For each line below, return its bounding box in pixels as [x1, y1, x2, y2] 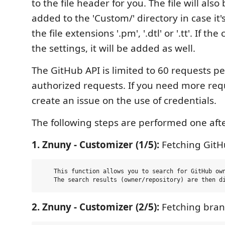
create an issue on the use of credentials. [32, 94, 216, 107]
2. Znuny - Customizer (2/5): [32, 200, 159, 214]
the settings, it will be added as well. [32, 42, 195, 55]
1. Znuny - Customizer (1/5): [32, 138, 159, 152]
